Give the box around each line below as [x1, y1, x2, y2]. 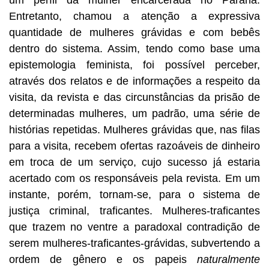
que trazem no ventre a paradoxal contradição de [9, 220, 260, 233]
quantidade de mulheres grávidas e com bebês [9, 26, 260, 38]
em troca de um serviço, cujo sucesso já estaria [9, 156, 260, 168]
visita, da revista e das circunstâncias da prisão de [9, 91, 260, 103]
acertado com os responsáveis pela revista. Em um [9, 172, 260, 184]
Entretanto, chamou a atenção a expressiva [9, 10, 260, 22]
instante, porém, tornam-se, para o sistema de [9, 188, 260, 201]
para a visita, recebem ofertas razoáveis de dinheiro [9, 139, 260, 152]
